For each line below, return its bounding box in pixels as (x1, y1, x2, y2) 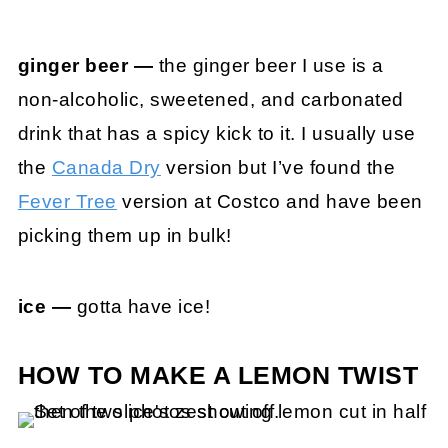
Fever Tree (17, 191, 117, 213)
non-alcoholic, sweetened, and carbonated (17, 89, 404, 111)
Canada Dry (51, 157, 161, 179)
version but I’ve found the (160, 157, 396, 179)
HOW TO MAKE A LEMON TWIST (17, 362, 419, 390)
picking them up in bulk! (17, 225, 232, 247)
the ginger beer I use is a (153, 55, 384, 77)
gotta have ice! (71, 296, 211, 318)
